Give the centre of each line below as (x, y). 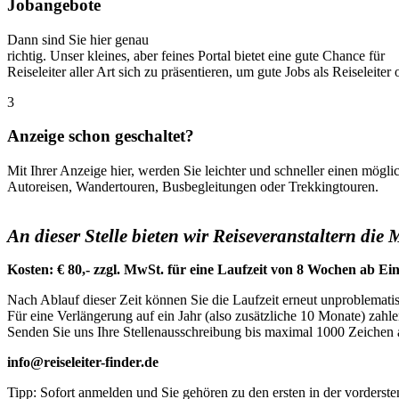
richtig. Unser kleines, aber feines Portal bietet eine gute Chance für (196, 55)
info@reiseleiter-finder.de (83, 362)
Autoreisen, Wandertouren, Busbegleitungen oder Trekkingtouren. (193, 187)
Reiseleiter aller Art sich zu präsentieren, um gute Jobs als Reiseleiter (199, 71)
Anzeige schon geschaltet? (101, 136)
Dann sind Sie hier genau (78, 39)
